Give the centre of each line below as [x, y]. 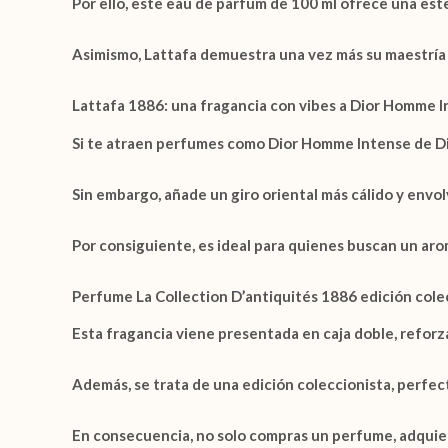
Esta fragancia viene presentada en [197, 333]
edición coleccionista [316, 384]
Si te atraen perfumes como [170, 142]
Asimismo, [108, 54]
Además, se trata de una [157, 384]
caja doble [358, 333]
